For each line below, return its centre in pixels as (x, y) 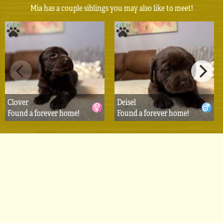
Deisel (126, 102)
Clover (18, 102)
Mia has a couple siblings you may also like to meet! (111, 8)
